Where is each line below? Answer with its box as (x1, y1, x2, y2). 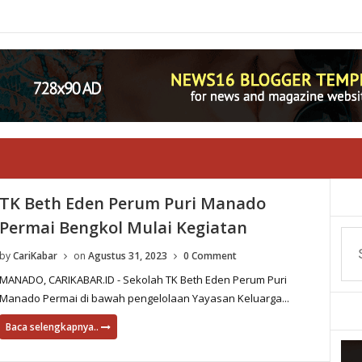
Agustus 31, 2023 (87, 249, 167, 263)
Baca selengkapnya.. (5, 320, 101, 334)
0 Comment (183, 249, 237, 263)
